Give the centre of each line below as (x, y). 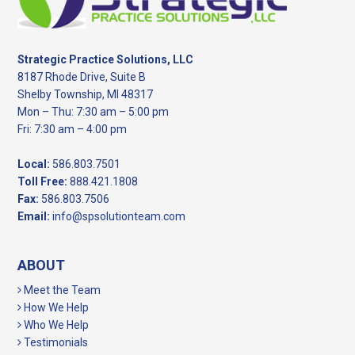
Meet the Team (61, 290)
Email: (34, 217)
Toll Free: (43, 182)
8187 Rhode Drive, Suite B (82, 77)
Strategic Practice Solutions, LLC (106, 60)
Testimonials (55, 343)
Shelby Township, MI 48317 (86, 95)
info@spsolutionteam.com (119, 217)
